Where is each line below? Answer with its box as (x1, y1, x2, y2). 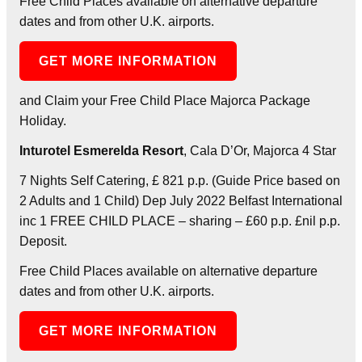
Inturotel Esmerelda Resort (19, 143, 183, 158)
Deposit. (19, 234, 67, 248)
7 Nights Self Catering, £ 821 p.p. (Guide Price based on (19, 173, 340, 187)
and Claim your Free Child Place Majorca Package (19, 93, 310, 107)
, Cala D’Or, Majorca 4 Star (183, 143, 336, 158)
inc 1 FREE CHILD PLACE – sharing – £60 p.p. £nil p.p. (19, 213, 340, 228)
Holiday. (19, 113, 66, 128)
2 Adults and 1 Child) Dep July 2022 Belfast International (19, 193, 343, 208)
